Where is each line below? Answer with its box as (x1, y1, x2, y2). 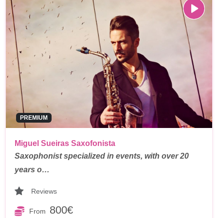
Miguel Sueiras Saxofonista (15, 139, 115, 148)
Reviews (31, 187, 57, 195)
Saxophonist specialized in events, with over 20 (15, 152, 189, 161)
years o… (15, 165, 50, 174)
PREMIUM (19, 114, 48, 122)
